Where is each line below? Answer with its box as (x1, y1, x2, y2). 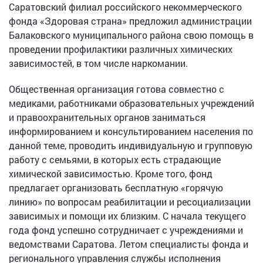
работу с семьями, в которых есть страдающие (9, 153, 221, 166)
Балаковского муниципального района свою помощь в (9, 29, 254, 42)
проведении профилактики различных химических (9, 43, 232, 56)
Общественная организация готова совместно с (9, 83, 224, 96)
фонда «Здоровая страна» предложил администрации (9, 15, 252, 28)
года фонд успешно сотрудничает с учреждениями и (9, 224, 243, 237)
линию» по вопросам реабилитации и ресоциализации (9, 195, 251, 208)
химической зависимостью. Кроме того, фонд (9, 167, 213, 180)
